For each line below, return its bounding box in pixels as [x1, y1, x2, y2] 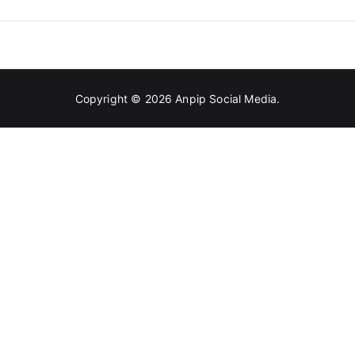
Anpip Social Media [175, 92, 277, 105]
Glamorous [160, 20, 216, 33]
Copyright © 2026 [74, 92, 176, 105]
